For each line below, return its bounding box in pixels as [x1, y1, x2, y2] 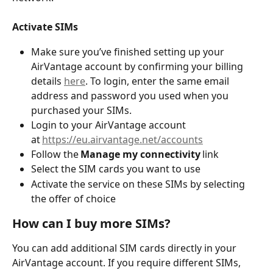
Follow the [31, 147, 80, 161]
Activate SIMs [12, 20, 80, 34]
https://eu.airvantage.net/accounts [42, 132, 203, 146]
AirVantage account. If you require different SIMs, [12, 255, 243, 269]
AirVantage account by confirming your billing [31, 59, 246, 73]
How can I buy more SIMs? [12, 214, 171, 232]
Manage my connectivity [80, 147, 200, 161]
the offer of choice [31, 191, 118, 205]
